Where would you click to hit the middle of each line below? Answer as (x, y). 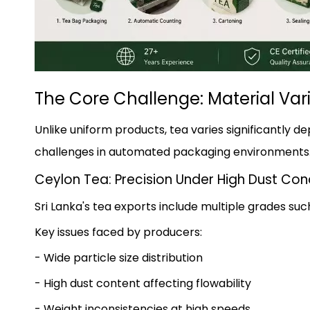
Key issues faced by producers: (118, 232)
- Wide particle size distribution (119, 257)
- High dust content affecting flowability (143, 283)
